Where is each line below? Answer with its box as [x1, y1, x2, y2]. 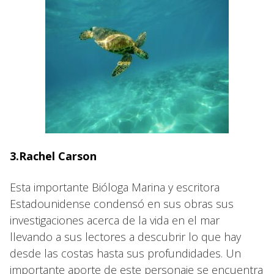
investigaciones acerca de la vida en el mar [10, 212, 220, 228]
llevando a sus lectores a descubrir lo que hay [10, 229, 241, 244]
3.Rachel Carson [10, 148, 97, 163]
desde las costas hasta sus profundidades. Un [10, 245, 241, 261]
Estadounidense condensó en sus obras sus [10, 196, 234, 211]
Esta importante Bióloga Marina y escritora [10, 179, 220, 194]
